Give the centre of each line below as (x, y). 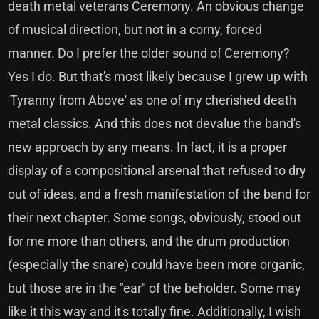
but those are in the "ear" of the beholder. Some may (155, 288)
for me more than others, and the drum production (149, 241)
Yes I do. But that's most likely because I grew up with (158, 77)
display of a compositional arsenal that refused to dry (157, 171)
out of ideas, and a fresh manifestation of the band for (159, 194)
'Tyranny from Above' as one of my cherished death (152, 100)
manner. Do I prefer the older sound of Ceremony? (149, 53)
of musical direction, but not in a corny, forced (135, 30)
